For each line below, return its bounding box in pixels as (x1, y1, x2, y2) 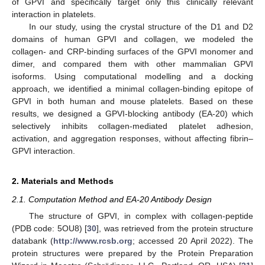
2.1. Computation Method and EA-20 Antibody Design (12, 194, 212, 204)
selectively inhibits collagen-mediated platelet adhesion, (12, 121, 253, 131)
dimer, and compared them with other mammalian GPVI (12, 59, 253, 69)
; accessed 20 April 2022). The (132, 235, 254, 245)
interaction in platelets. (12, 9, 96, 19)
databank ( (12, 235, 54, 245)
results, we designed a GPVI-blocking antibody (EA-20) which (12, 108, 253, 118)
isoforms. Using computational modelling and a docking (12, 71, 253, 81)
